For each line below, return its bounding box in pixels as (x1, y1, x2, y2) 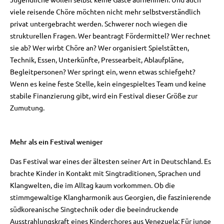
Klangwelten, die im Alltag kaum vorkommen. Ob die (10, 180, 175, 190)
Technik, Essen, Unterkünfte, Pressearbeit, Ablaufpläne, (10, 54, 183, 64)
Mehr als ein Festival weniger (10, 136, 103, 146)
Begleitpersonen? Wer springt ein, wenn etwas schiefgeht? (10, 66, 195, 76)
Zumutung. (10, 102, 44, 112)
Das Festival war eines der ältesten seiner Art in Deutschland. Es (10, 156, 211, 166)
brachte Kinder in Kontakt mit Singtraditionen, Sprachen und (10, 168, 200, 178)
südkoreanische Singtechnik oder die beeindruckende (10, 204, 178, 214)
